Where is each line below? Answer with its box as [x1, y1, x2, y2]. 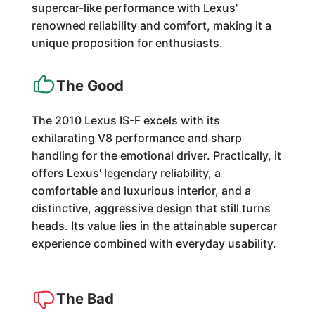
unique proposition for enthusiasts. [31, 36, 223, 50]
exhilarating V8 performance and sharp [31, 131, 242, 145]
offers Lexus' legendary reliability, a [31, 166, 221, 180]
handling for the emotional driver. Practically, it [31, 148, 281, 162]
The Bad [56, 290, 114, 307]
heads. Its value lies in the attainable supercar [31, 219, 277, 233]
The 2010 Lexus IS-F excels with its [31, 113, 220, 127]
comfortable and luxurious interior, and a [31, 184, 251, 198]
